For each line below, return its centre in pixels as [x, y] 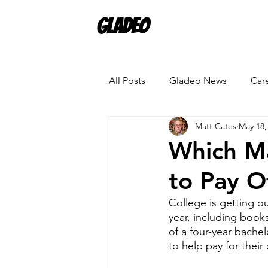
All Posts [127, 80]
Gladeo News [198, 80]
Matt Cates [216, 126]
